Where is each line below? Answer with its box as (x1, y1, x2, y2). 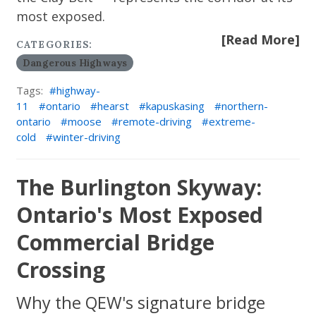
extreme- (209, 114, 256, 128)
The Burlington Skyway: (16, 173, 262, 202)
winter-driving (53, 130, 121, 144)
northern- (221, 99, 269, 113)
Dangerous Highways (22, 56, 127, 69)
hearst (97, 99, 130, 113)
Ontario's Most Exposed (16, 200, 264, 229)
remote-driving (119, 114, 193, 128)
